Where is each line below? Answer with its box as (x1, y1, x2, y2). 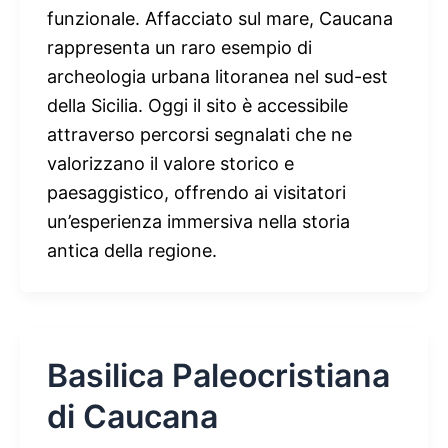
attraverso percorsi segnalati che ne (47, 123, 352, 145)
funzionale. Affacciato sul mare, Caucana (47, 7, 393, 29)
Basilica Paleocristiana (47, 355, 390, 395)
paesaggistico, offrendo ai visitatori (47, 181, 346, 203)
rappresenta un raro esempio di (47, 36, 312, 58)
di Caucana (47, 396, 218, 436)
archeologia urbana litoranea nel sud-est (47, 65, 388, 87)
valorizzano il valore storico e (47, 152, 294, 174)
